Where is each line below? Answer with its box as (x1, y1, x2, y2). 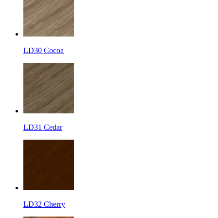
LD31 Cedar (23, 123, 62, 131)
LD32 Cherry (23, 200, 65, 208)
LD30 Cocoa (23, 46, 64, 54)
